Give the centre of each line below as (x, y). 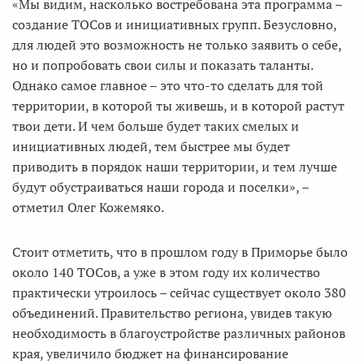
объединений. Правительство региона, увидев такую (172, 312)
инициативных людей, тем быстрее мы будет (151, 146)
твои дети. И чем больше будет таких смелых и (156, 126)
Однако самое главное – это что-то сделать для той (168, 85)
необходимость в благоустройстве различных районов (179, 333)
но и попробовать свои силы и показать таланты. (162, 65)
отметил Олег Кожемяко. (88, 207)
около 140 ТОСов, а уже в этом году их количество (166, 272)
